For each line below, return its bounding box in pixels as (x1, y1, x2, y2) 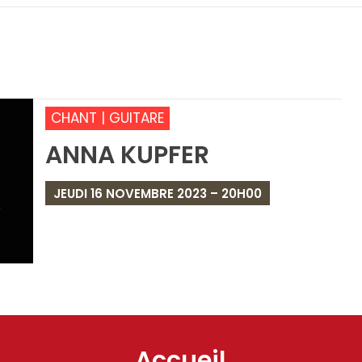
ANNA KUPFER (45, 138, 209, 173)
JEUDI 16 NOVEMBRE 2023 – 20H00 (53, 185, 262, 203)
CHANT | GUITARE (51, 108, 164, 128)
